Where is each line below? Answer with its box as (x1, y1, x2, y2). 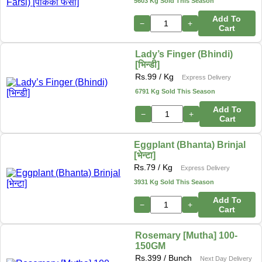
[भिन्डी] (135, 59, 160, 70)
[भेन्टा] (134, 150, 156, 160)
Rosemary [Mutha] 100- (135, 230, 238, 240)
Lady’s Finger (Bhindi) (135, 49, 233, 59)
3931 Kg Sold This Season (134, 178, 215, 185)
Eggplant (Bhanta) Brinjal (134, 139, 246, 150)
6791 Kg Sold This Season (135, 87, 215, 95)
